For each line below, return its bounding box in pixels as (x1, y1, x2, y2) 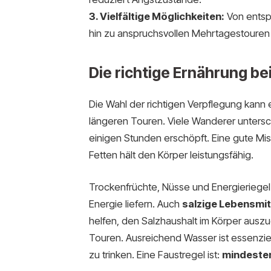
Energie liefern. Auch (88, 198, 182, 211)
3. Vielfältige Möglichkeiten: (88, 10, 224, 22)
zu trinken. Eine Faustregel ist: (88, 249, 222, 261)
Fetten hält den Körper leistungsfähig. (88, 148, 253, 161)
